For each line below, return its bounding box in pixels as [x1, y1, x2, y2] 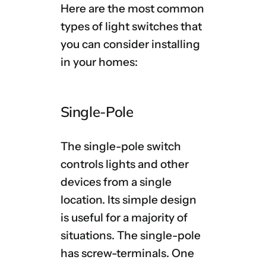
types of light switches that [60, 20, 202, 34]
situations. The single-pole [60, 229, 201, 243]
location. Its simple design [60, 193, 197, 207]
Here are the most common [60, 2, 204, 16]
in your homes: [60, 55, 138, 69]
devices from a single [60, 175, 172, 189]
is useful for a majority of [60, 211, 188, 225]
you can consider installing [60, 37, 200, 52]
